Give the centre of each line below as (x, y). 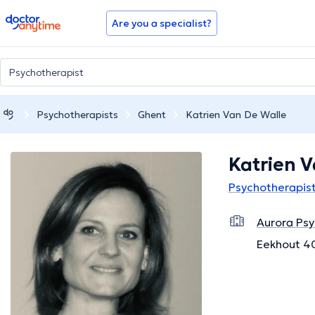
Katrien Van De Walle (236, 114)
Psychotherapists (77, 114)
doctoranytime (45, 20)
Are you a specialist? (162, 23)
